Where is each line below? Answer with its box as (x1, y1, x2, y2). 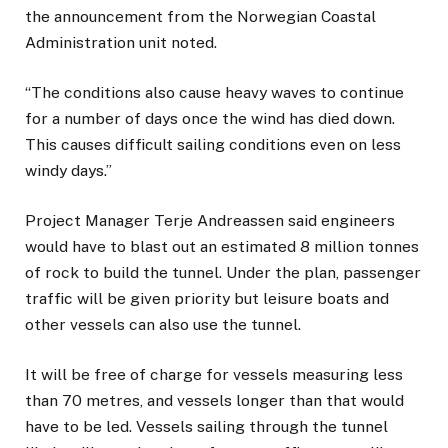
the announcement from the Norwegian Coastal (25, 6, 376, 26)
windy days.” (25, 160, 112, 180)
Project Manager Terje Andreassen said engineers (25, 210, 395, 230)
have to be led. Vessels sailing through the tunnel (25, 417, 388, 437)
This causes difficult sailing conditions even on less (25, 134, 401, 154)
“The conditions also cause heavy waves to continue (25, 82, 404, 102)
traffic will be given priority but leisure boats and (25, 288, 389, 308)
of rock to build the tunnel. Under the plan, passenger (25, 262, 421, 282)
